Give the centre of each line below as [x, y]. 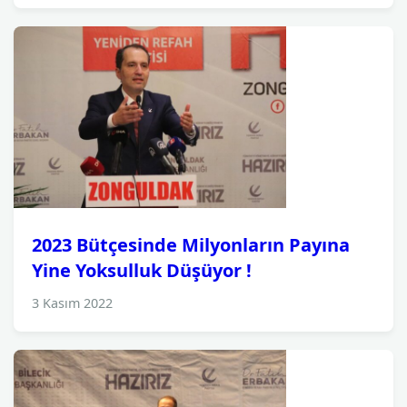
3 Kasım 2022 [72, 303]
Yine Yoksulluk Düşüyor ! [142, 270]
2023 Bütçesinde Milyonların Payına [191, 245]
